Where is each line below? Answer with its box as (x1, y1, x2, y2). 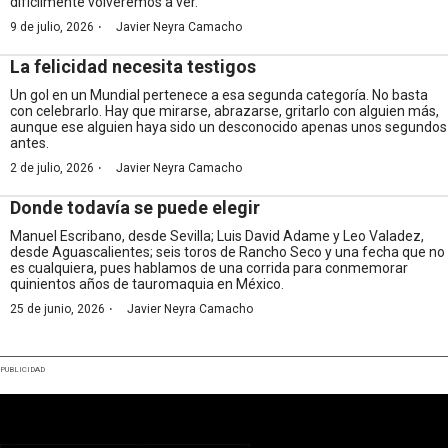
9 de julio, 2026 (10, 19, 94, 34)
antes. (10, 134, 49, 151)
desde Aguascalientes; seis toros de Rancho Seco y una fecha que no (10, 243, 445, 260)
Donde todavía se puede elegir (10, 196, 260, 218)
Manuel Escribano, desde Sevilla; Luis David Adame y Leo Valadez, (10, 227, 424, 244)
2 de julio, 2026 (10, 160, 94, 175)
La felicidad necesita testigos (10, 55, 256, 77)
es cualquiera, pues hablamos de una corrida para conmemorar (10, 259, 408, 276)
